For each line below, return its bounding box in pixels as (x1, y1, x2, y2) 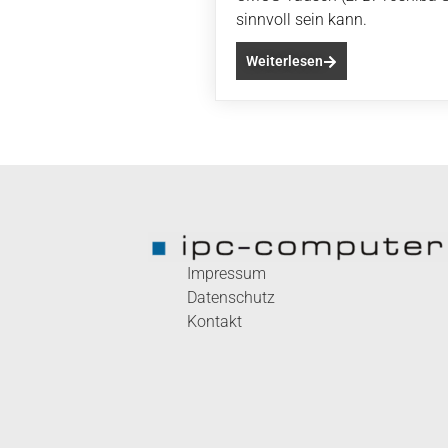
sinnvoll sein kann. (236, 10, 367, 29)
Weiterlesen (246, 53, 323, 69)
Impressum (187, 264, 266, 284)
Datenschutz (187, 288, 275, 308)
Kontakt (187, 312, 242, 332)
